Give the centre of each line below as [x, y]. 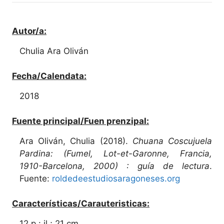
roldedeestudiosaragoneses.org [116, 178]
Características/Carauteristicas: [81, 203]
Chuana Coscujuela [172, 141]
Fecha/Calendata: [49, 76]
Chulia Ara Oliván [54, 51]
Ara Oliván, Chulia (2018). [76, 141]
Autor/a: [29, 31]
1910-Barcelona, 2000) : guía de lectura [114, 166]
